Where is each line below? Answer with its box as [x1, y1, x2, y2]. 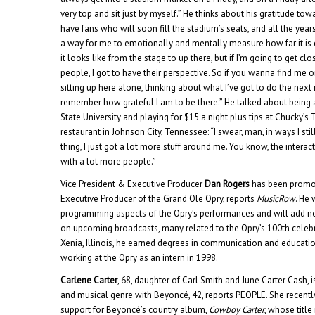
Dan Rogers [205, 177, 250, 190]
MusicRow [257, 192, 296, 205]
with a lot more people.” [60, 155, 157, 167]
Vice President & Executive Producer [60, 177, 205, 190]
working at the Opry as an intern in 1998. [60, 251, 219, 264]
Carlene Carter [60, 274, 118, 286]
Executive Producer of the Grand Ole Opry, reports [60, 192, 257, 205]
